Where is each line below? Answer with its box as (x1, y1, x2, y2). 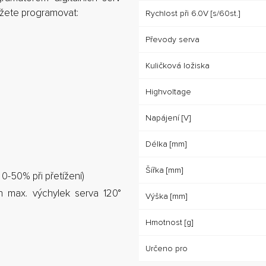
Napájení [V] (145, 112, 191, 123)
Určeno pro (145, 243, 188, 254)
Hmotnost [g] (145, 217, 193, 227)
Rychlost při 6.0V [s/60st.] (145, 8, 240, 18)
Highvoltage (145, 86, 191, 97)
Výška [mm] (145, 191, 187, 201)
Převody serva (145, 34, 199, 45)
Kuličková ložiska (145, 60, 210, 71)
